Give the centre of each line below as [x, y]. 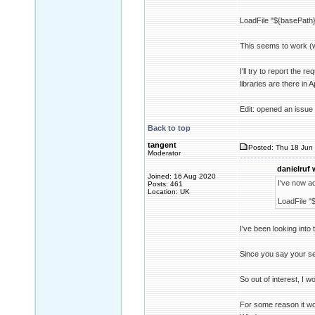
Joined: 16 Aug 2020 [182, 176]
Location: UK [169, 192]
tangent [162, 145]
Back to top [169, 128]
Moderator [164, 153]
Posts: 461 [165, 184]
